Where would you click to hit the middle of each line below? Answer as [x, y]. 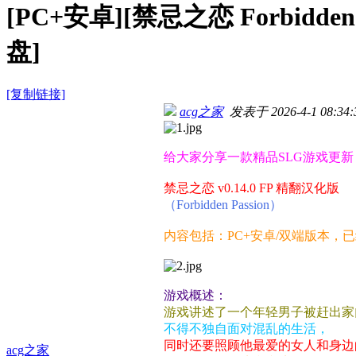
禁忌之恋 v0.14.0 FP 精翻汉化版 [252, 188]
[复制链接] [36, 95]
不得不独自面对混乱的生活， [246, 329]
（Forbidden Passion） [223, 205]
